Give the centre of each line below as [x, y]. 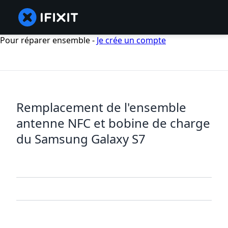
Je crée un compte [131, 40]
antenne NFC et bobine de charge [113, 123]
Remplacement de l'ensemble [101, 107]
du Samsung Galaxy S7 [81, 139]
